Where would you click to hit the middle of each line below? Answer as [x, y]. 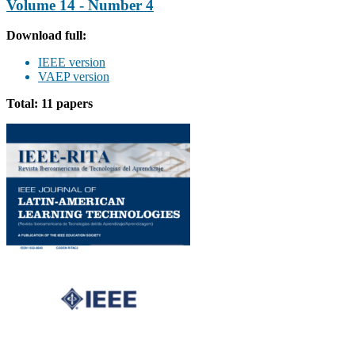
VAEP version [74, 77]
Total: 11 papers [50, 104]
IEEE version [72, 63]
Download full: [46, 36]
